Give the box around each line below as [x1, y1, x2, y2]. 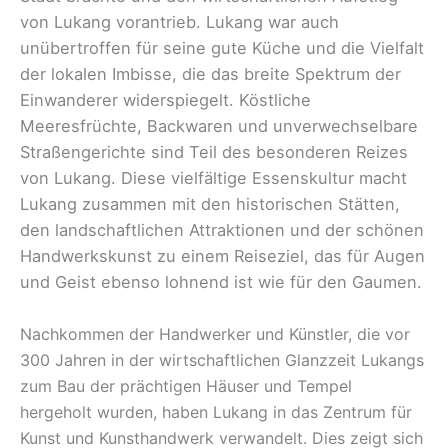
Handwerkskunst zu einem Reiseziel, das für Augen [20, 245, 425, 266]
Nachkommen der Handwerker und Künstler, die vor [20, 324, 410, 345]
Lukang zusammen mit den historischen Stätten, [20, 193, 400, 214]
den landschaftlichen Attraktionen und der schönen [20, 219, 424, 240]
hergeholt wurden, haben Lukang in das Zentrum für [20, 402, 412, 423]
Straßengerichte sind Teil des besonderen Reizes [20, 141, 408, 162]
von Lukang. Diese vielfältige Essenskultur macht [20, 167, 407, 188]
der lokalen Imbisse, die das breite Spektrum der [20, 63, 401, 84]
